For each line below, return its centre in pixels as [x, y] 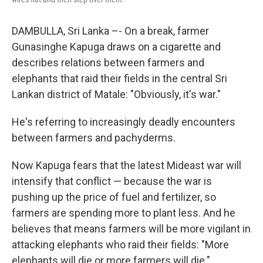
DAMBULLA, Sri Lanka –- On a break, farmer [110, 31]
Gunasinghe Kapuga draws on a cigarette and [116, 47]
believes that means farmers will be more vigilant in [131, 229]
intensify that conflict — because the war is [112, 181]
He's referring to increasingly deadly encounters [124, 122]
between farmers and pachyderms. [94, 138]
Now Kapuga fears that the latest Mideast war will [127, 165]
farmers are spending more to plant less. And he [124, 213]
